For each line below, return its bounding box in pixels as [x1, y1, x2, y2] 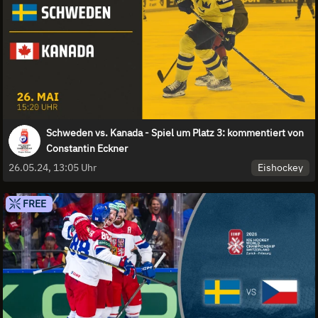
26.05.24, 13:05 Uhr [9, 161, 97, 175]
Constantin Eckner [46, 142, 128, 155]
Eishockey [258, 160, 304, 174]
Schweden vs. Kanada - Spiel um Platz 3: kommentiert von [46, 126, 304, 140]
